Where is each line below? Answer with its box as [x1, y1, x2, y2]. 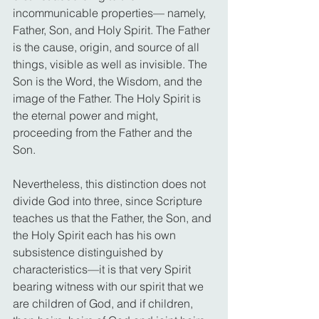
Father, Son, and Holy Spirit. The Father [13, 22, 213, 37]
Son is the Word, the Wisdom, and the [13, 73, 205, 88]
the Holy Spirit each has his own [13, 227, 179, 242]
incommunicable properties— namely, [13, 5, 209, 20]
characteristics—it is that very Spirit [13, 261, 194, 276]
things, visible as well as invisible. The [13, 56, 210, 71]
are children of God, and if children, [13, 296, 196, 310]
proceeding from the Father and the [13, 125, 195, 140]
